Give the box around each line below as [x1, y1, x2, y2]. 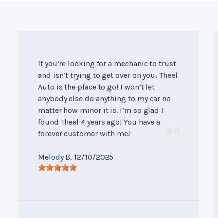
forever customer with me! [38, 129, 130, 139]
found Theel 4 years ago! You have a [38, 117, 161, 127]
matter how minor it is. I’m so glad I [38, 106, 164, 115]
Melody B [38, 152, 71, 162]
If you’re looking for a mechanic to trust [38, 59, 176, 69]
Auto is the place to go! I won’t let [38, 82, 155, 92]
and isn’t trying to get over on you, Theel [38, 71, 178, 80]
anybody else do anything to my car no [38, 94, 171, 104]
